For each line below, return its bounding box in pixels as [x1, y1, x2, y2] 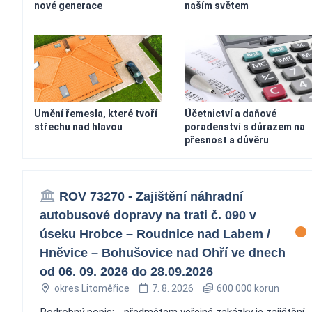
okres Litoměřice [54, 282, 130, 294]
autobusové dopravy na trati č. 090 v [40, 208, 256, 222]
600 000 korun [214, 282, 279, 294]
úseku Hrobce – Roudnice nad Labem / [40, 226, 270, 241]
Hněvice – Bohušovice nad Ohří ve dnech [40, 245, 286, 260]
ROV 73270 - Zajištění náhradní [58, 189, 243, 203]
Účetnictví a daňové [184, 107, 276, 119]
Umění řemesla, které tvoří [34, 107, 157, 119]
